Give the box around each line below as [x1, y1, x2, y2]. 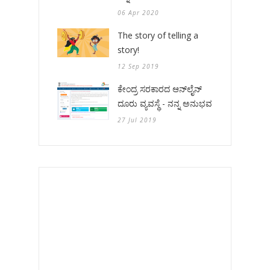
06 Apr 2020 [118, 8, 159, 17]
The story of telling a [118, 29, 198, 41]
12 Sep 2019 [118, 61, 159, 71]
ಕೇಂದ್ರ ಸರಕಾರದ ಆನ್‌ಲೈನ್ [118, 83, 202, 95]
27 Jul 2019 [118, 115, 157, 124]
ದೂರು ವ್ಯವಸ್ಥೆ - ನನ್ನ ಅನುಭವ [118, 97, 212, 109]
